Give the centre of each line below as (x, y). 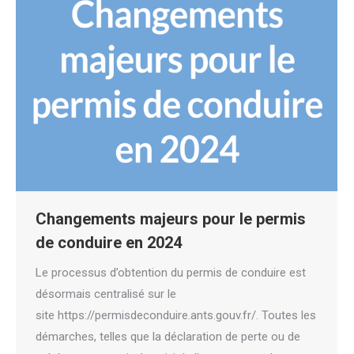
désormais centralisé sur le (106, 294)
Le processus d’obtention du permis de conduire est (171, 272)
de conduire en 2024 (109, 242)
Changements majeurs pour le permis (171, 218)
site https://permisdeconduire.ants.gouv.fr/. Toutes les (176, 315)
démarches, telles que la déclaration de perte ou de (168, 336)
